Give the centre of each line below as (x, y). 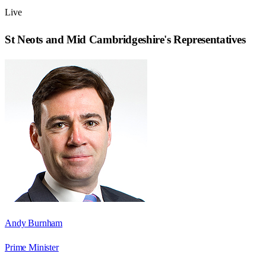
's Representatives (205, 40)
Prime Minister (32, 247)
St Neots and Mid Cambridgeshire (85, 40)
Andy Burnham (34, 223)
